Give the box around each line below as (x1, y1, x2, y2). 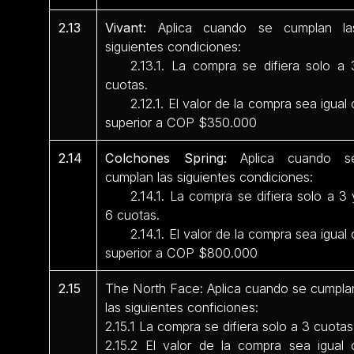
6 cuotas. (105, 206, 160, 223)
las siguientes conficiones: (105, 299, 259, 315)
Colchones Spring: (105, 149, 227, 166)
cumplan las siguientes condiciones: (105, 168, 314, 185)
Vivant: (105, 19, 147, 36)
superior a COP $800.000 (105, 244, 258, 261)
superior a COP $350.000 (105, 114, 258, 130)
